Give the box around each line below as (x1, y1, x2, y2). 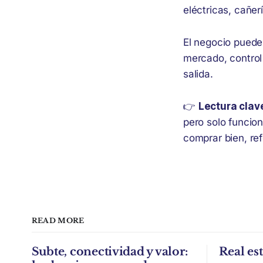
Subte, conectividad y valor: (31, 245, 188, 258)
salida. (183, 68, 213, 80)
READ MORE (31, 216, 85, 225)
